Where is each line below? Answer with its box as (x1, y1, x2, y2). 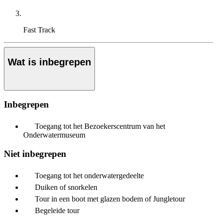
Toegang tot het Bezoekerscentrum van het (35, 122, 165, 131)
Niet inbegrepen (4, 148, 66, 159)
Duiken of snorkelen (35, 183, 97, 191)
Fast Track (23, 26, 55, 34)
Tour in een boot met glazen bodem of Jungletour (35, 194, 185, 203)
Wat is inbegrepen (8, 57, 91, 68)
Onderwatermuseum (23, 131, 85, 139)
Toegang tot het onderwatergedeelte (35, 171, 144, 180)
